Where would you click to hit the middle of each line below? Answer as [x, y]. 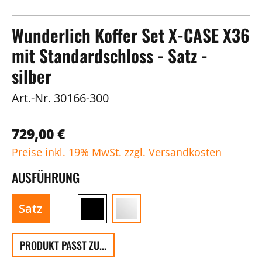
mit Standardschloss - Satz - [110, 56]
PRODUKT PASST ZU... [63, 245]
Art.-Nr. [31, 98]
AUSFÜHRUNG [46, 177]
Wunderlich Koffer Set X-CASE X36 [131, 35]
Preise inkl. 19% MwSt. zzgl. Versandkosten [117, 152]
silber [32, 76]
